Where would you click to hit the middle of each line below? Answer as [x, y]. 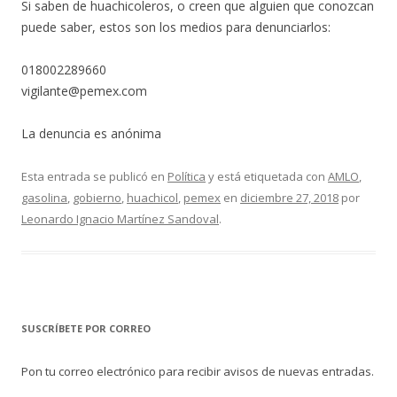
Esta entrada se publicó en [94, 176]
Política [187, 176]
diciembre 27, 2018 [289, 197]
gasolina [44, 197]
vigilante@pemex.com [84, 90]
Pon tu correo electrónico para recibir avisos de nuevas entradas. [198, 371]
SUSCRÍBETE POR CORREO [86, 328]
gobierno [97, 197]
